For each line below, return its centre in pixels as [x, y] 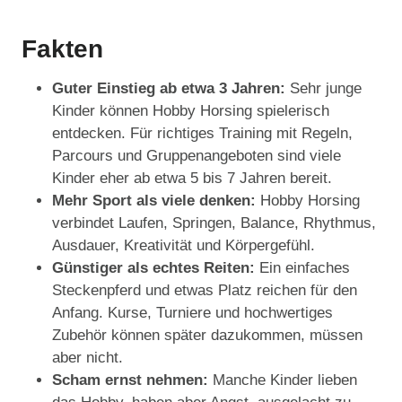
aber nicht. [87, 358]
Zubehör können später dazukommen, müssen [207, 336]
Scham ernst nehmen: [132, 380]
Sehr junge [326, 89]
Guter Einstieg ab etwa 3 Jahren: [171, 89]
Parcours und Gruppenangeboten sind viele [197, 156]
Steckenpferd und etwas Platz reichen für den [205, 291]
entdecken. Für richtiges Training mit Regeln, [202, 134]
